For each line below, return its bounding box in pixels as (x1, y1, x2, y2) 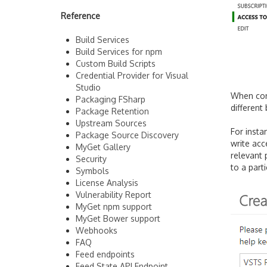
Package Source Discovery (76, 130, 179, 140)
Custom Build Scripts (76, 58, 156, 69)
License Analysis (76, 178, 138, 188)
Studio (76, 82, 101, 92)
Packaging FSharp (76, 94, 145, 104)
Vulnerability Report (76, 190, 151, 200)
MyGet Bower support (76, 213, 160, 223)
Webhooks (76, 225, 117, 235)
